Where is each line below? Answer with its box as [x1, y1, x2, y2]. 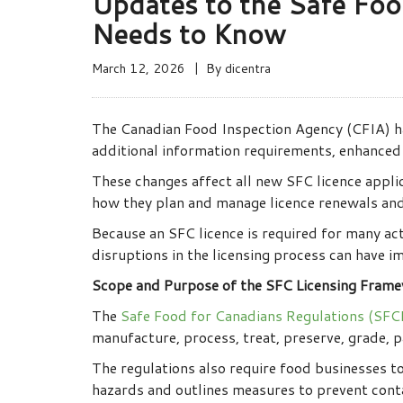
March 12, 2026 [92, 59, 185, 78]
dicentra [225, 59, 271, 78]
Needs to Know [92, 14, 286, 54]
